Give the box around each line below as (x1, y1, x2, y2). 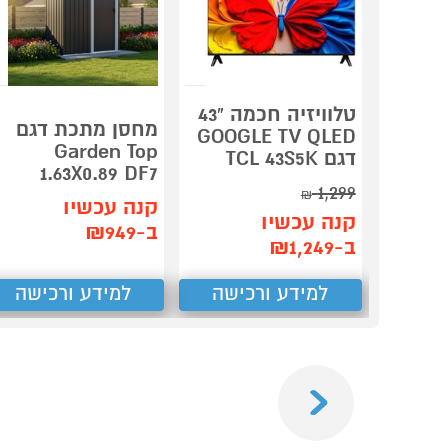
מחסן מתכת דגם (16, 117, 159, 143)
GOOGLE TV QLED (196, 124, 356, 150)
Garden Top (54, 139, 159, 165)
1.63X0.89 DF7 (40, 161, 159, 187)
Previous (310, 367, 354, 383)
